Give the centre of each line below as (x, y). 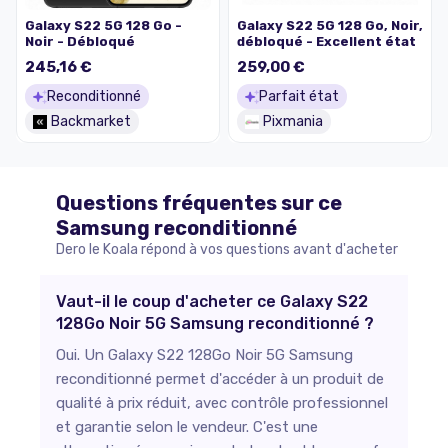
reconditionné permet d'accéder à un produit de (220, 379)
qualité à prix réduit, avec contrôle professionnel (222, 403)
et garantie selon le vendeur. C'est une (187, 427)
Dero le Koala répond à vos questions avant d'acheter (227, 250)
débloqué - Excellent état (326, 42)
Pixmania (293, 122)
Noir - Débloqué (80, 42)
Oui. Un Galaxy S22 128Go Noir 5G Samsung (204, 355)
